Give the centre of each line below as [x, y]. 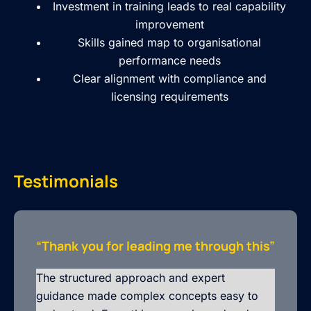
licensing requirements [169, 96]
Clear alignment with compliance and [169, 78]
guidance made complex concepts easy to [147, 295]
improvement [169, 24]
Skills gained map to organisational [169, 42]
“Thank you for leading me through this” [155, 245]
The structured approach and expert [131, 277]
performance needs [169, 60]
